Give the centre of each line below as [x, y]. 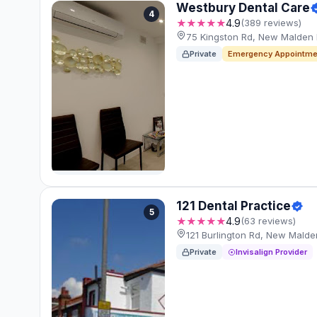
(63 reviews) [268, 221]
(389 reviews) [271, 23]
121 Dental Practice [234, 206]
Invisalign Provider [271, 252]
